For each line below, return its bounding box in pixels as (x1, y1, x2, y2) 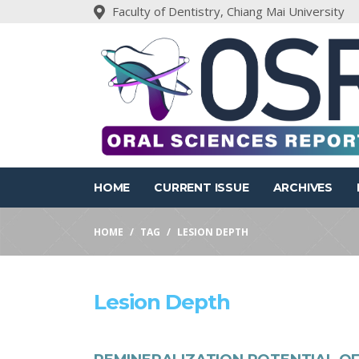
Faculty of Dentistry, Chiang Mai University (112, 3, 345, 19)
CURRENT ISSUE (154, 180, 249, 195)
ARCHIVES (272, 180, 333, 195)
